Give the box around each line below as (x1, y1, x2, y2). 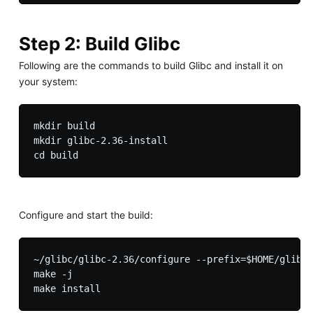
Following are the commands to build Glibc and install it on (18, 59, 283, 72)
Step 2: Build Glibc (18, 32, 180, 54)
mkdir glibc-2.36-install (33, 135, 168, 147)
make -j (33, 268, 73, 280)
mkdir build (33, 120, 101, 132)
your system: (18, 75, 78, 88)
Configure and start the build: (18, 209, 153, 221)
